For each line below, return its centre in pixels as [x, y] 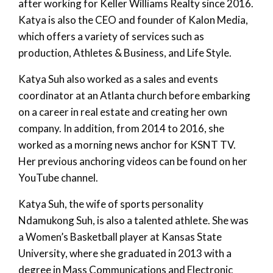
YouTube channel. [58, 177]
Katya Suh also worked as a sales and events [118, 79]
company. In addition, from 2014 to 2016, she [121, 128]
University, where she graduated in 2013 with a [125, 253]
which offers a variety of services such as [111, 36]
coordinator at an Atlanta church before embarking [134, 95]
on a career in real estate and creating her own [123, 112]
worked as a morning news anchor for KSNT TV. [127, 144]
